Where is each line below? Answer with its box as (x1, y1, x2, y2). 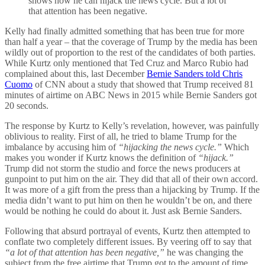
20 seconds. (5, 100, 49, 111)
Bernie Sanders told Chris (147, 68, 243, 79)
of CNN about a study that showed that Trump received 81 (33, 79, 254, 89)
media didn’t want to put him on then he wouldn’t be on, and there (5, 195, 252, 205)
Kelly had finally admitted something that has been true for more (5, 25, 244, 36)
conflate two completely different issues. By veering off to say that (5, 236, 251, 247)
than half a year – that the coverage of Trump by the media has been (5, 36, 257, 47)
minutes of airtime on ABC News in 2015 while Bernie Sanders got (5, 89, 257, 100)
